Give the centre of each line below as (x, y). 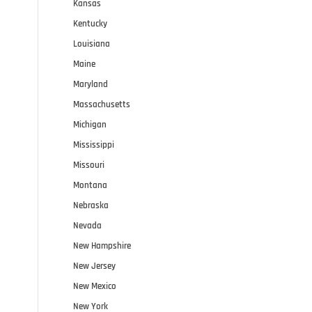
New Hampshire (102, 245)
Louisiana (92, 44)
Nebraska (91, 205)
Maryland (91, 84)
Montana (91, 185)
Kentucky (91, 23)
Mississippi (94, 145)
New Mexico (95, 286)
